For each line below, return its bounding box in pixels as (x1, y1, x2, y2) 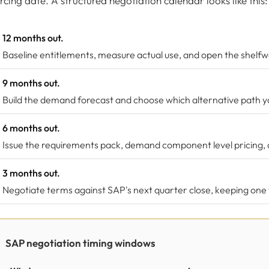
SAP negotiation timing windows (5, 237, 156, 249)
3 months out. (2, 167, 60, 179)
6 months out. (2, 122, 60, 134)
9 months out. (2, 77, 60, 89)
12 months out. (2, 32, 64, 44)
